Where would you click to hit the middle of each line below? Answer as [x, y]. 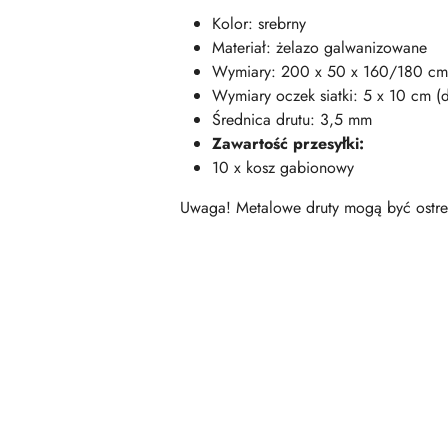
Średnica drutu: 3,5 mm [292, 119]
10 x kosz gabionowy [283, 167]
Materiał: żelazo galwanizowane [319, 47]
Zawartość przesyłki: [288, 143]
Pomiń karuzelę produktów [136, 334]
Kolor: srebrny [259, 23]
